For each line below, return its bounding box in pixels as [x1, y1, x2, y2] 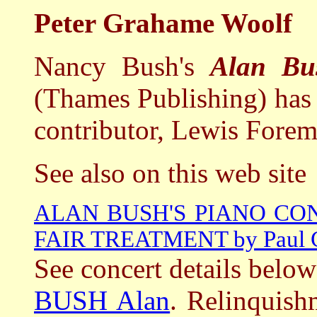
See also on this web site [34, 158, 306, 188]
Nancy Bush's [34, 51, 211, 81]
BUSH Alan [34, 285, 171, 316]
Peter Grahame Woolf [34, 8, 292, 38]
